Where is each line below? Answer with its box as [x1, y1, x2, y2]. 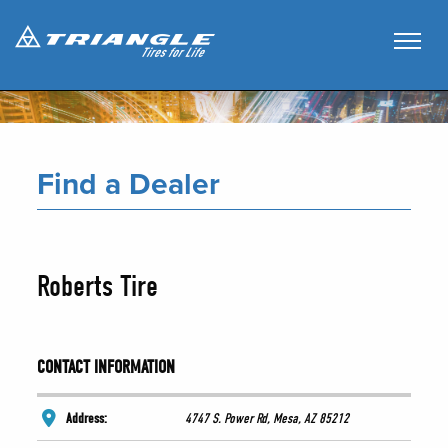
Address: [66, 410, 108, 428]
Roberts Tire [37, 269, 159, 305]
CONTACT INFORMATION [37, 357, 176, 379]
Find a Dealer [37, 166, 221, 204]
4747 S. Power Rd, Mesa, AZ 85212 [185, 410, 350, 428]
